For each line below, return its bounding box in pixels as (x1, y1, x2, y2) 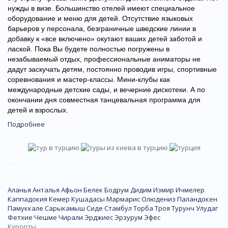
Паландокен (177, 194, 217, 204)
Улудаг (196, 204, 218, 213)
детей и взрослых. (8, 105, 68, 114)
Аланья (8, 185, 31, 195)
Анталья (33, 185, 60, 195)
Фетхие (8, 213, 33, 222)
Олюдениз (141, 194, 176, 204)
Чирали (59, 213, 83, 222)
